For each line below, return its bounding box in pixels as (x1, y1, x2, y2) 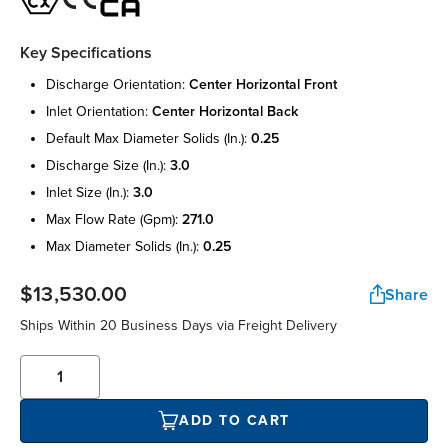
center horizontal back (152, 102, 298, 120)
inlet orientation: (46, 102, 152, 120)
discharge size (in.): (46, 156, 170, 174)
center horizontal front (189, 75, 337, 93)
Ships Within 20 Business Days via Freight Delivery (20, 316, 337, 334)
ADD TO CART (179, 412, 290, 430)
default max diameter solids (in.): (46, 129, 251, 147)
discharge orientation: (46, 75, 189, 93)
